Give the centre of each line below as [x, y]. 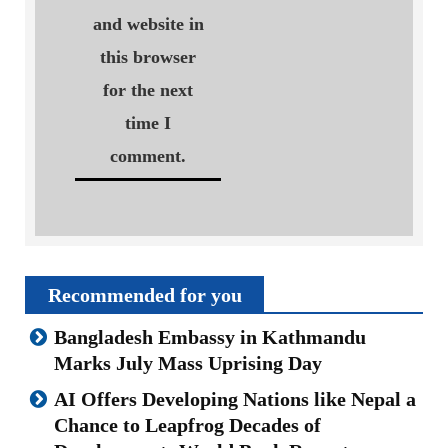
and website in [148, 23]
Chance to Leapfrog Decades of [187, 424]
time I [148, 122]
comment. [148, 155]
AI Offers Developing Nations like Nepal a [235, 398]
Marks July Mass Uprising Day [188, 362]
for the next [148, 89]
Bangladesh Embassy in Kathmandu [210, 336]
